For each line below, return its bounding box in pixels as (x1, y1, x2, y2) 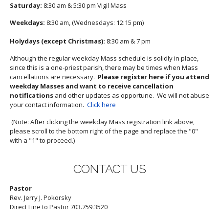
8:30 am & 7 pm (105, 36, 151, 45)
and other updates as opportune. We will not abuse (53, 90, 209, 100)
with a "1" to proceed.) (10, 135, 75, 145)
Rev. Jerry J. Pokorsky (10, 193, 71, 202)
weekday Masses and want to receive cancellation (10, 81, 174, 90)
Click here (87, 100, 116, 109)
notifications (10, 90, 53, 100)
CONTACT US (73, 161, 146, 176)
